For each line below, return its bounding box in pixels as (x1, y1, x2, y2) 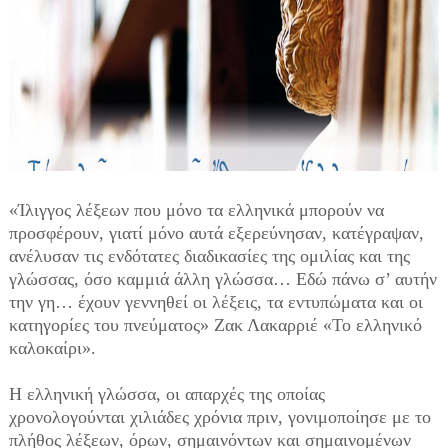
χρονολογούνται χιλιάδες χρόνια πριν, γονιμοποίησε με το (8, 407, 431, 427)
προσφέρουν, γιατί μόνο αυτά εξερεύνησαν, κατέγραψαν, (8, 223, 424, 243)
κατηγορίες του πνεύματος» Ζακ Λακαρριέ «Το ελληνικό (8, 315, 422, 335)
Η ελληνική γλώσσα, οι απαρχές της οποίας (8, 384, 325, 404)
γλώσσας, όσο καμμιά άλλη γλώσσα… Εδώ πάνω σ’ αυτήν (8, 269, 437, 289)
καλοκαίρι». (8, 338, 96, 358)
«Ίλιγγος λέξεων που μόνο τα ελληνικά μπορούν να (8, 200, 384, 220)
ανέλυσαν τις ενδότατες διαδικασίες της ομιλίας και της (8, 246, 410, 266)
